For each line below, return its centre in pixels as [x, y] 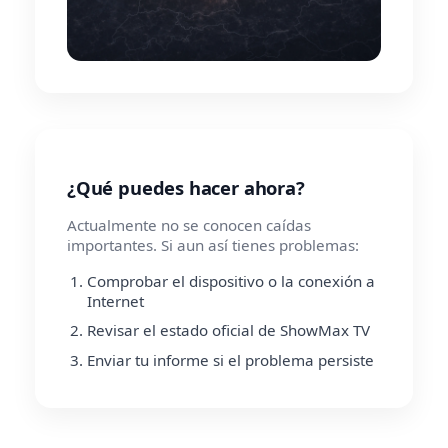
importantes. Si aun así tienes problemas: [213, 244]
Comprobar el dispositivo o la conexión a [231, 280]
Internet [115, 300]
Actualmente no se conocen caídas [189, 224]
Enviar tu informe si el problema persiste [230, 359]
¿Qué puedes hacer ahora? [186, 187]
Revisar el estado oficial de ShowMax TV [228, 330]
